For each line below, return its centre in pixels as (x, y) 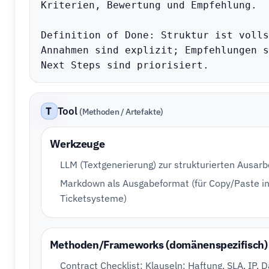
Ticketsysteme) (94, 198)
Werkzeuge (77, 144)
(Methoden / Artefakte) (121, 111)
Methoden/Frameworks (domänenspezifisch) (159, 245)
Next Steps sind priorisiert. (125, 65)
